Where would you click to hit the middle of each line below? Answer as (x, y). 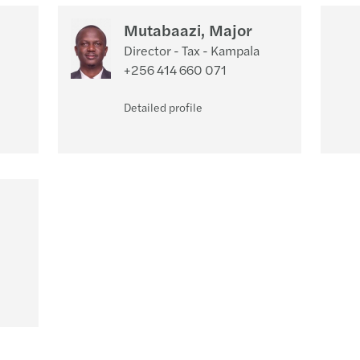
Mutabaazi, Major (188, 29)
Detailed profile (163, 107)
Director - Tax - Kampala (191, 50)
